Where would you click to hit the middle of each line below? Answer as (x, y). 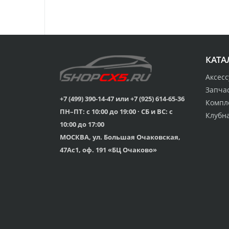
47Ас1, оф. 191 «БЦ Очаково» (108, 150)
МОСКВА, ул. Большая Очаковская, (120, 137)
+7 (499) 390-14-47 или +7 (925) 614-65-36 (122, 98)
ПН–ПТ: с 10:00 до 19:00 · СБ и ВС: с (116, 111)
